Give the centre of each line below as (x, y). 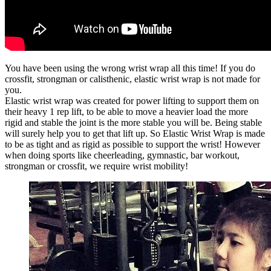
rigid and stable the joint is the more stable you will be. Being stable (133, 122)
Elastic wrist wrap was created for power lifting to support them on (132, 100)
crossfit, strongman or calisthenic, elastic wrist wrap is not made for (132, 79)
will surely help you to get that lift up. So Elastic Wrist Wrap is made (135, 133)
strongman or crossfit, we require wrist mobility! (96, 166)
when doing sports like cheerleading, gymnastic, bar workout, (122, 155)
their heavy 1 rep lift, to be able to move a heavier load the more (126, 111)
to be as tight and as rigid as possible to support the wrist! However (132, 144)
